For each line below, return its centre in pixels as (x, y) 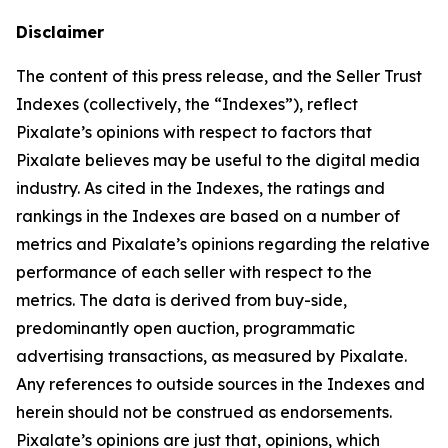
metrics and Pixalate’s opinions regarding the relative (223, 243)
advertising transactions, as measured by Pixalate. (211, 355)
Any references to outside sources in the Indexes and (220, 383)
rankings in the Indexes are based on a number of (208, 215)
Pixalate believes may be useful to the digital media (218, 159)
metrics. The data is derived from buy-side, (181, 299)
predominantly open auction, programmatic (185, 327)
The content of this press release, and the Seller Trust (219, 75)
